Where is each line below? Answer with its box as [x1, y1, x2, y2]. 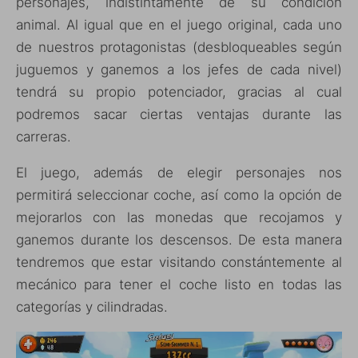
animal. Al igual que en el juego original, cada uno [16, 17, 342, 34]
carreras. [16, 129, 71, 145]
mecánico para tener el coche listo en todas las [16, 276, 342, 293]
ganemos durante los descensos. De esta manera [16, 232, 342, 249]
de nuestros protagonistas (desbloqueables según [16, 39, 342, 56]
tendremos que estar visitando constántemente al [16, 254, 342, 271]
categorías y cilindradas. [16, 299, 168, 316]
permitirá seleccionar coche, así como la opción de [16, 187, 342, 204]
